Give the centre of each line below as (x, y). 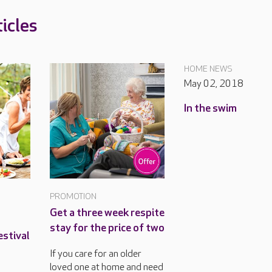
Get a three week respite (107, 212)
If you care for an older (95, 254)
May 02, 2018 (214, 84)
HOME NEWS (209, 69)
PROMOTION (73, 196)
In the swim (211, 108)
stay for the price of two (107, 228)
